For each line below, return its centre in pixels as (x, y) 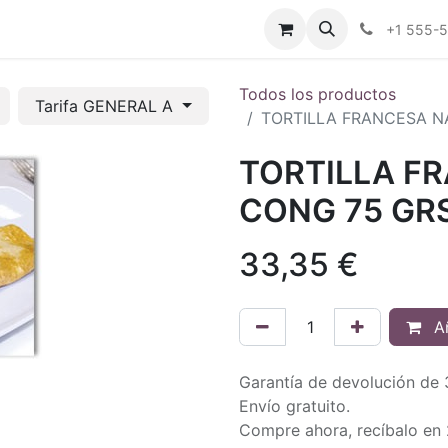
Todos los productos (317, 94)
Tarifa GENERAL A (107, 106)
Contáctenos (386, 29)
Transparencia (219, 29)
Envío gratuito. (294, 406)
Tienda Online (98, 29)
